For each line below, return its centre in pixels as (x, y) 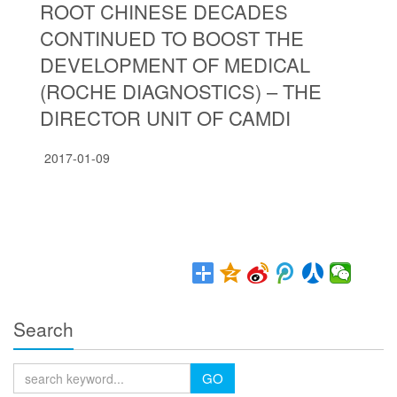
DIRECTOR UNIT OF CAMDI (165, 117)
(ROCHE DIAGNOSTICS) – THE (181, 91)
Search (43, 329)
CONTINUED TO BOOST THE (172, 38)
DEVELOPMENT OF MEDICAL (175, 64)
